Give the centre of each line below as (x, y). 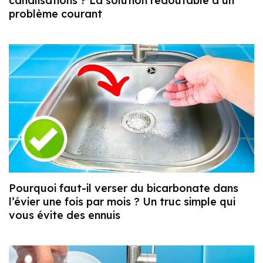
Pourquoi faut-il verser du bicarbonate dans (124, 188)
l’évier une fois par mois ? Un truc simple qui (122, 201)
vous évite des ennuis (65, 215)
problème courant (55, 14)
